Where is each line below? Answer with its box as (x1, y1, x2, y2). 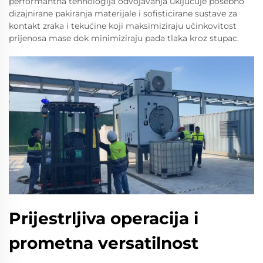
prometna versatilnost (9, 232, 198, 253)
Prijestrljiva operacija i (9, 208, 198, 228)
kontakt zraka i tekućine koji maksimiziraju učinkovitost (9, 20, 237, 31)
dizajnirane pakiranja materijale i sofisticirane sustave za (9, 8, 237, 19)
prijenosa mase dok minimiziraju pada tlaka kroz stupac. (9, 32, 239, 43)
